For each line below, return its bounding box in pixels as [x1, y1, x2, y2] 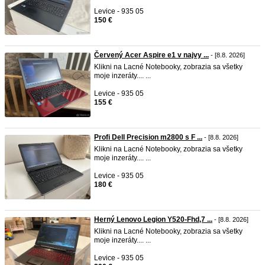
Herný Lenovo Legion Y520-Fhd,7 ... [94, 215, 212, 224]
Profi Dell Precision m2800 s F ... [94, 133, 202, 141]
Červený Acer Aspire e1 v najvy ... [94, 51, 209, 59]
